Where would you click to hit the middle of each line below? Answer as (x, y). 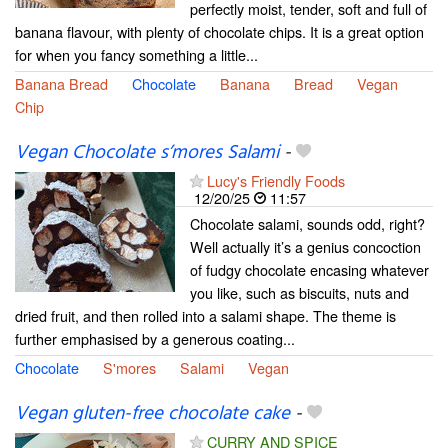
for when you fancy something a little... (136, 54)
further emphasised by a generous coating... (155, 339)
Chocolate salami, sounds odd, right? (307, 224)
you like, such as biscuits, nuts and (299, 293)
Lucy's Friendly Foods (276, 181)
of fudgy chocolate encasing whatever (309, 270)
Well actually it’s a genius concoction (305, 247)
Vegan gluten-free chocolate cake (152, 414)
